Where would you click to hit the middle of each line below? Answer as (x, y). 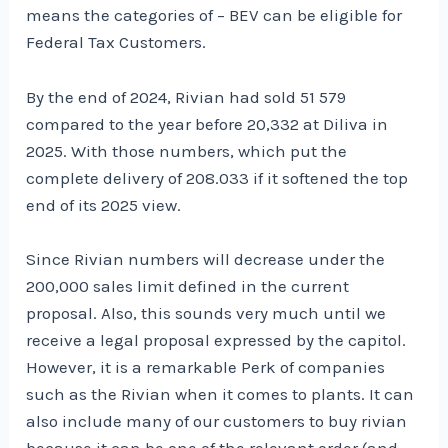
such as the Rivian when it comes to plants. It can (220, 393)
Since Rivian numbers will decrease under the (206, 258)
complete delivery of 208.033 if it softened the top (217, 177)
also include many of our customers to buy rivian (217, 420)
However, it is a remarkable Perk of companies (206, 366)
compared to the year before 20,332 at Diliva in (207, 123)
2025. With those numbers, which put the (187, 150)
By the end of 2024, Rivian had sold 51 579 (186, 96)
